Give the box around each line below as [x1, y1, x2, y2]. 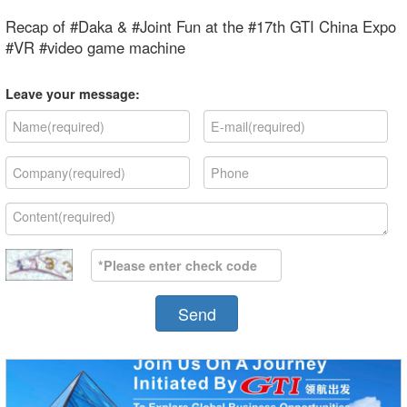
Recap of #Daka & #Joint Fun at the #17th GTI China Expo [5, 15, 396, 38]
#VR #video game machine [5, 36, 185, 59]
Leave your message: [5, 84, 140, 104]
